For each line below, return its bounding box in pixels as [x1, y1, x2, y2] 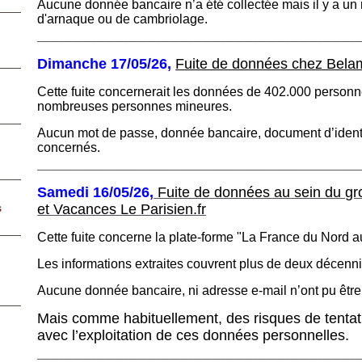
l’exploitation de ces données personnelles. [72, 326, 354, 343]
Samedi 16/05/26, [37, 183, 154, 200]
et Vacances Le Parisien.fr [37, 200, 207, 217]
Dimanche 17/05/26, [37, 55, 176, 72]
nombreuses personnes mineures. [37, 99, 236, 113]
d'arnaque [37, 11, 99, 26]
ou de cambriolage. [98, 11, 208, 26]
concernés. [37, 140, 101, 154]
